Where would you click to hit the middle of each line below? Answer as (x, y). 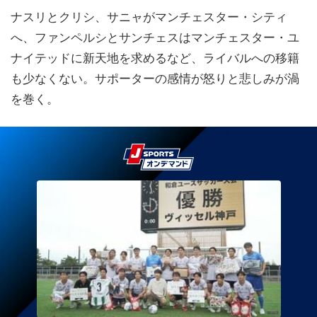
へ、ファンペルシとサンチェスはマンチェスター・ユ (155, 38)
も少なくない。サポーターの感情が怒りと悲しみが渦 (155, 79)
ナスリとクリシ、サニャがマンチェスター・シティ (149, 17)
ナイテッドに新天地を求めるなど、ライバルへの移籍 (155, 58)
